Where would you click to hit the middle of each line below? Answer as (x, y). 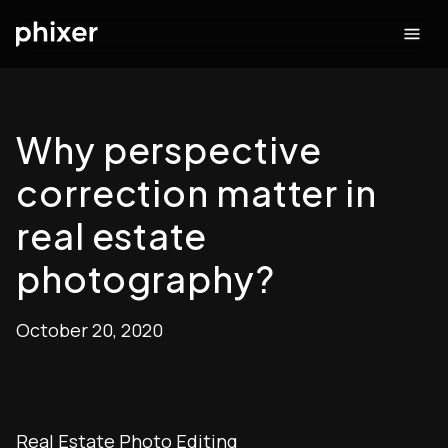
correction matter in (196, 192)
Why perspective (169, 149)
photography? (145, 278)
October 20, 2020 (89, 330)
